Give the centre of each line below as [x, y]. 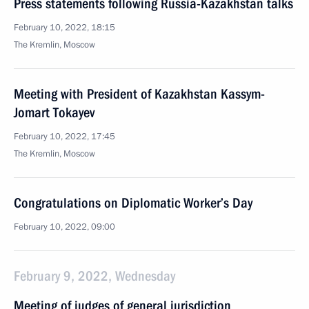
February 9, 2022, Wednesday [94, 276]
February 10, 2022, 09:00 [64, 227]
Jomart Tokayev [54, 112]
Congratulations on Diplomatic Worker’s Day [133, 203]
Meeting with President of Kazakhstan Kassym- [139, 94]
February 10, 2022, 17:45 [64, 137]
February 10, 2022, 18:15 [64, 28]
